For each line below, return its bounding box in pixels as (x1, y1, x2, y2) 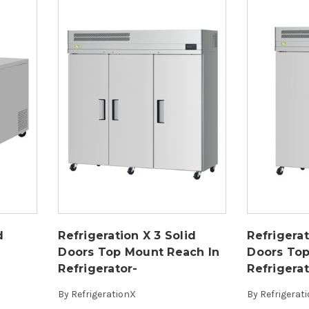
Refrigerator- (58, 261, 138, 275)
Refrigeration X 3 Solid (58, 228, 197, 242)
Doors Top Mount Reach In (58, 245, 220, 259)
